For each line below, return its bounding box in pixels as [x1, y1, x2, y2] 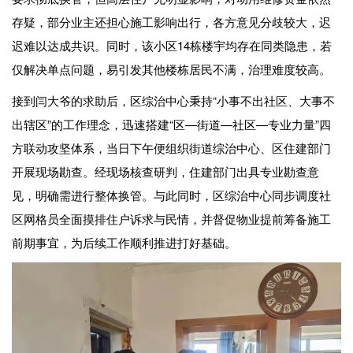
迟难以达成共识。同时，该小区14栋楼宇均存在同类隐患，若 [12, 36, 332, 54]
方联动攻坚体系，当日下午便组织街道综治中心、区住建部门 [12, 139, 331, 156]
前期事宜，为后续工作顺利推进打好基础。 [12, 233, 236, 251]
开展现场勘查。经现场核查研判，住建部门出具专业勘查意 [12, 162, 319, 180]
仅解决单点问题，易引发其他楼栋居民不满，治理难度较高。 [12, 60, 331, 77]
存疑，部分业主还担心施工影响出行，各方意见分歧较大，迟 [12, 13, 331, 30]
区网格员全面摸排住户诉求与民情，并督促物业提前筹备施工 [12, 210, 331, 227]
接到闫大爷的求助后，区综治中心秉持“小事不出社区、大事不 [12, 91, 335, 109]
